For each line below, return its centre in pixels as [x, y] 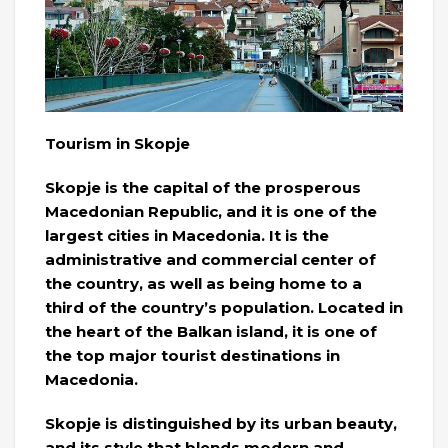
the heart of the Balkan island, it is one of [211, 331]
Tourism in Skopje [117, 143]
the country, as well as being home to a [203, 283]
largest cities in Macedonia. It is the [187, 235]
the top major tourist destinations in [192, 355]
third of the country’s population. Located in [224, 307]
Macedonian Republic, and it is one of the [211, 211]
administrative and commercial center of [210, 259]
